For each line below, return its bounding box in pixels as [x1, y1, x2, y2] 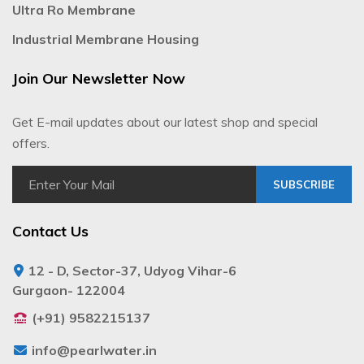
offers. [12, 134, 50, 151]
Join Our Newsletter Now [12, 68, 185, 88]
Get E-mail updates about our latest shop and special [12, 113, 318, 130]
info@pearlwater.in [32, 341, 157, 358]
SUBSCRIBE [273, 177, 335, 191]
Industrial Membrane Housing [12, 30, 199, 47]
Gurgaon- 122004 [12, 281, 125, 298]
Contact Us [12, 221, 89, 240]
